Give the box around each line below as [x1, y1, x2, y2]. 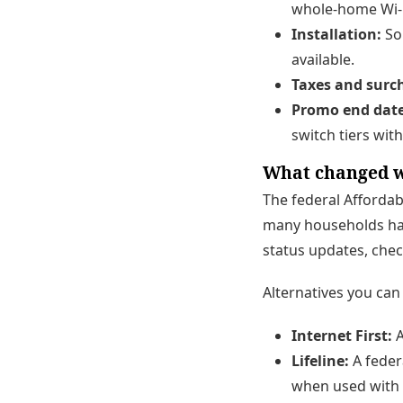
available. [291, 49, 354, 70]
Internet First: [291, 325, 392, 345]
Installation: [291, 24, 381, 45]
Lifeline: [291, 350, 349, 371]
